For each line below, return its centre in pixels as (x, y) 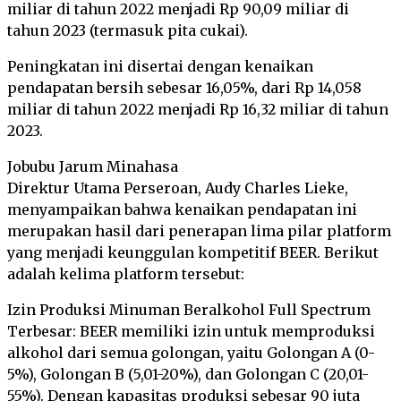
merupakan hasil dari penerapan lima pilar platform (199, 231)
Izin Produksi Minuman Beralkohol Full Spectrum (189, 310)
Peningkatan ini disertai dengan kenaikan (160, 66)
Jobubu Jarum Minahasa (93, 166)
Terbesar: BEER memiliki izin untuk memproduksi (191, 331)
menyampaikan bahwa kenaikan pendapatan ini (182, 209)
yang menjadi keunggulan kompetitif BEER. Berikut (193, 252)
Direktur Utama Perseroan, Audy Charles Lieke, (178, 188)
